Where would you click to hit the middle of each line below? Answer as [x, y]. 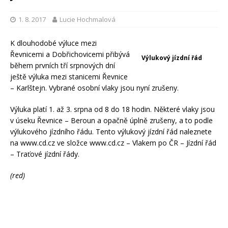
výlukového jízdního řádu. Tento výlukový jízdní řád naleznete [111, 132]
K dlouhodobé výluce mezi [53, 43]
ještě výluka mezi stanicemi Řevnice [69, 77]
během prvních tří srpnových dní [63, 66]
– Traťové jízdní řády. [45, 154]
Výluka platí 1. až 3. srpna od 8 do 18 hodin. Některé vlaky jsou [112, 109]
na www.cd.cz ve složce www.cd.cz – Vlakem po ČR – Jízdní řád [113, 143]
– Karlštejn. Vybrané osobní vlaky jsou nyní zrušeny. [94, 88]
